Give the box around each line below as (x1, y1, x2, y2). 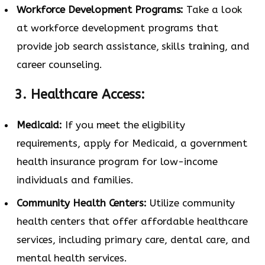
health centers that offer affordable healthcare (17, 215, 248, 227)
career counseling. (17, 58, 102, 70)
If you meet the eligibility (62, 119, 185, 131)
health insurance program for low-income (17, 156, 218, 168)
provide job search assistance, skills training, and (17, 40, 250, 52)
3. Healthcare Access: (15, 87, 146, 103)
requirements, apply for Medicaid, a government (17, 137, 248, 150)
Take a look (183, 3, 243, 15)
